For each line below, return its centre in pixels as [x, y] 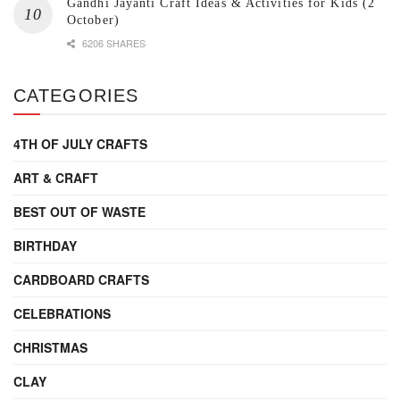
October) [93, 21]
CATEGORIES [76, 96]
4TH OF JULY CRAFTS [80, 144]
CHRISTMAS [50, 348]
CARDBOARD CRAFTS [81, 280]
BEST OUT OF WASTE [79, 212]
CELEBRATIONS [62, 314]
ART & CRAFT [56, 178]
